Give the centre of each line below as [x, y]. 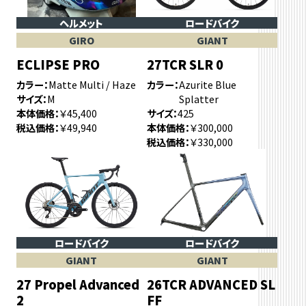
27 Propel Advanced [78, 284]
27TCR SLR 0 [185, 64]
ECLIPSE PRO [58, 64]
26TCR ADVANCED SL [211, 284]
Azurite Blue [208, 85]
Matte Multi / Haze [92, 85]
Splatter [199, 99]
